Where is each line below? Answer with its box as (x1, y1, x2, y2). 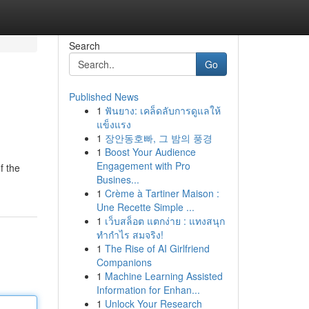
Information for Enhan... (96, 283, 200, 297)
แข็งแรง (96, 117, 131, 131)
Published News (68, 90, 139, 103)
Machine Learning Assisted (104, 269, 223, 283)
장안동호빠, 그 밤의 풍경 (104, 131, 212, 145)
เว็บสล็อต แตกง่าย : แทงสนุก (104, 214, 225, 228)
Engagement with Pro (96, 159, 190, 172)
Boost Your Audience (104, 145, 196, 159)
